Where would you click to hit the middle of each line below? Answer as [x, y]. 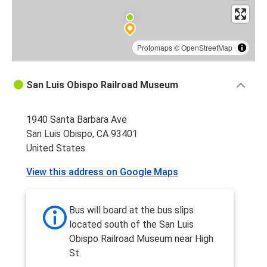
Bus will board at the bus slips [131, 210]
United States [56, 148]
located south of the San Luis [131, 225]
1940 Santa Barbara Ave [77, 120]
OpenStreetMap [207, 48]
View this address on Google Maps [102, 172]
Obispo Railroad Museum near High [141, 239]
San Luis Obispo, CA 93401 [82, 134]
